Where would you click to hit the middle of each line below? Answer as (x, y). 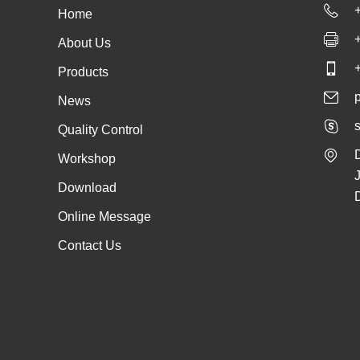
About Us (84, 43)
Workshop (87, 159)
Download (87, 188)
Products (83, 72)
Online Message (104, 217)
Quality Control (100, 130)
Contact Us (90, 246)
